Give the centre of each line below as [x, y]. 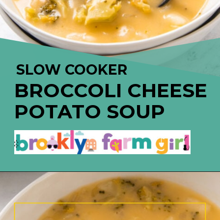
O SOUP [125, 111]
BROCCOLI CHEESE [111, 90]
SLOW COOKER [71, 70]
